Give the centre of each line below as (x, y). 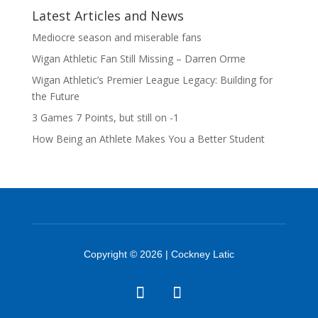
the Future (55, 96)
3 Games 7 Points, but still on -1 (105, 117)
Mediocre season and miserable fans (116, 37)
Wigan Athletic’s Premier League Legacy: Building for (152, 79)
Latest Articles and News (108, 15)
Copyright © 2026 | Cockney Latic (159, 254)
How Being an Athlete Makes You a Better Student (148, 138)
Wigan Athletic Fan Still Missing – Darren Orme (138, 58)
